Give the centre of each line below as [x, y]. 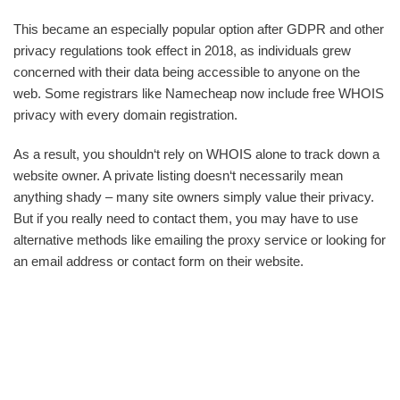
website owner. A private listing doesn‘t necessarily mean [178, 175]
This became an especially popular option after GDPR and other [199, 29]
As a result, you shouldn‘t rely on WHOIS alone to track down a [196, 154]
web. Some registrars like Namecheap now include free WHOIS [199, 93]
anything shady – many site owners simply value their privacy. [194, 197]
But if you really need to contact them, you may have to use [186, 218]
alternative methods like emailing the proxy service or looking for [200, 240]
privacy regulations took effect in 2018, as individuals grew [182, 50]
